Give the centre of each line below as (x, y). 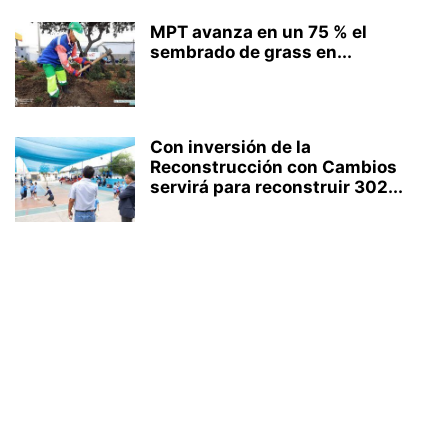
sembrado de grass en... (251, 52)
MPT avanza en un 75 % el (258, 32)
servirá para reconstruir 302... (276, 187)
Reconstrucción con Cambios (273, 167)
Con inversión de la (230, 147)
